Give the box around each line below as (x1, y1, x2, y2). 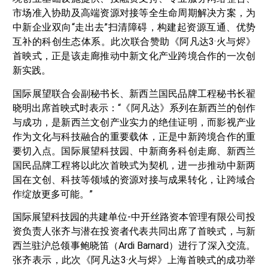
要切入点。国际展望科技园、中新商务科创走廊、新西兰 (13, 145, 255, 157)
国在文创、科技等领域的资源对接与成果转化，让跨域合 (13, 173, 255, 185)
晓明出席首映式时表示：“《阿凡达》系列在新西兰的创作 (13, 102, 255, 114)
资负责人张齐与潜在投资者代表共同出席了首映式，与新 (13, 226, 255, 237)
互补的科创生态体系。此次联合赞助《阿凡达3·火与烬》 (13, 36, 255, 48)
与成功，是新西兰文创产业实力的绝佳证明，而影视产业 (13, 116, 255, 128)
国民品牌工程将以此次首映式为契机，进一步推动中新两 (13, 159, 255, 171)
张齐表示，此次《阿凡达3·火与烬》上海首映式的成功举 (13, 254, 255, 266)
